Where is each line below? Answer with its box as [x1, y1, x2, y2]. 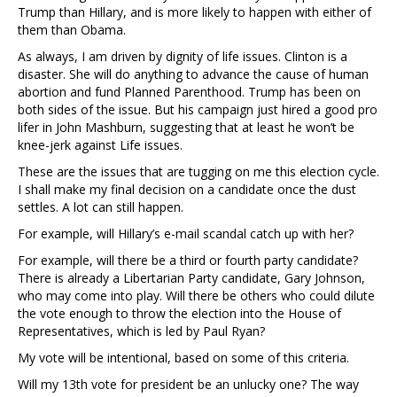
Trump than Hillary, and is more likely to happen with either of [18, 4, 371, 21]
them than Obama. [18, 21, 126, 39]
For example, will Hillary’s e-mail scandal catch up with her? [18, 225, 354, 243]
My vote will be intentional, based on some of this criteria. [18, 349, 349, 367]
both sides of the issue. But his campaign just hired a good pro [18, 101, 378, 119]
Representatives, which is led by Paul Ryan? [18, 323, 265, 340]
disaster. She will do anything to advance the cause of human [18, 66, 369, 83]
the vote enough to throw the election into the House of [18, 305, 341, 323]
